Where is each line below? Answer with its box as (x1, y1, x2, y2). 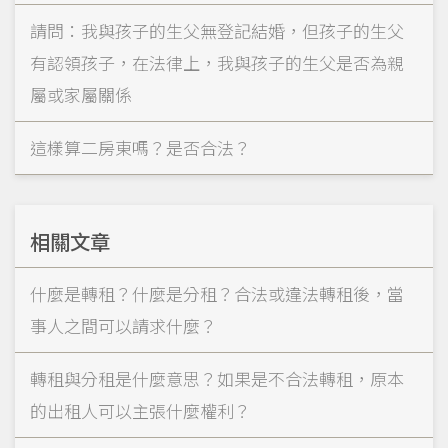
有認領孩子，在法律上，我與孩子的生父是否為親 (30, 50, 404, 76)
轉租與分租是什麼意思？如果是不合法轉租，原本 (30, 366, 404, 392)
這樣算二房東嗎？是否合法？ (30, 135, 251, 161)
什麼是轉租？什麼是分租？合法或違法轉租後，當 (30, 281, 404, 307)
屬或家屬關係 (30, 82, 132, 108)
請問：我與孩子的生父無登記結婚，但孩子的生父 (30, 18, 404, 44)
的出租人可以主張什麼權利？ (30, 398, 251, 424)
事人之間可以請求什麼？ (30, 313, 217, 339)
